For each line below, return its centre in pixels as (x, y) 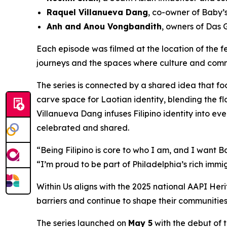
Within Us (55, 186)
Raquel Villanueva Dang (97, 12)
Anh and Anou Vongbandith (104, 26)
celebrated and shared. (83, 128)
